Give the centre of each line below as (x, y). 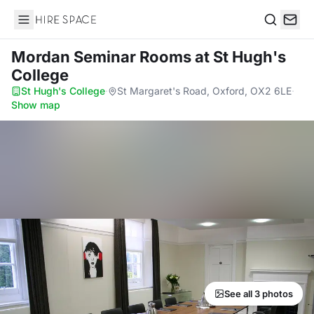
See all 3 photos (259, 294)
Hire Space (42, 27)
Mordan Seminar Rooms (103, 57)
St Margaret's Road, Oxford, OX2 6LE (204, 91)
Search (281, 34)
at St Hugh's (240, 57)
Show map (36, 105)
